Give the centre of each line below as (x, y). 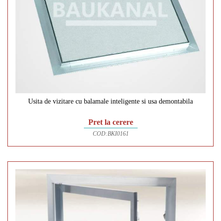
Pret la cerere (110, 122)
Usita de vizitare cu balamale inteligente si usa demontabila (110, 102)
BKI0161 (118, 134)
